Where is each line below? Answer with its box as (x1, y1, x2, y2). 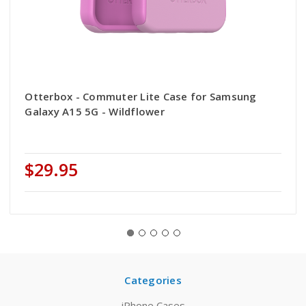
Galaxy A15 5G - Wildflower (25, 105, 165, 119)
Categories (124, 273, 182, 288)
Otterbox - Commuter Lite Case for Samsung (25, 89, 257, 104)
